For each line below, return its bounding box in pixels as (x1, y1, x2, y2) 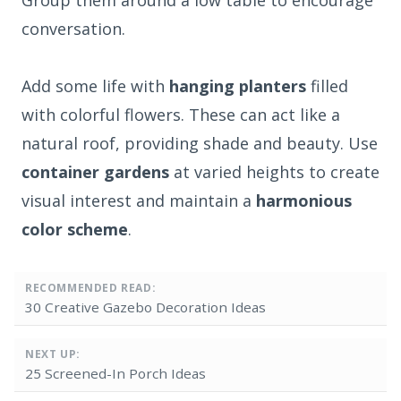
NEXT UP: (25, 346, 81, 362)
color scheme (21, 218, 128, 240)
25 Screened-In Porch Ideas (25, 363, 206, 382)
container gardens (21, 160, 169, 183)
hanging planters (169, 74, 306, 97)
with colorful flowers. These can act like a (21, 103, 340, 125)
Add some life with (21, 74, 169, 97)
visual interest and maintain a (21, 189, 256, 211)
